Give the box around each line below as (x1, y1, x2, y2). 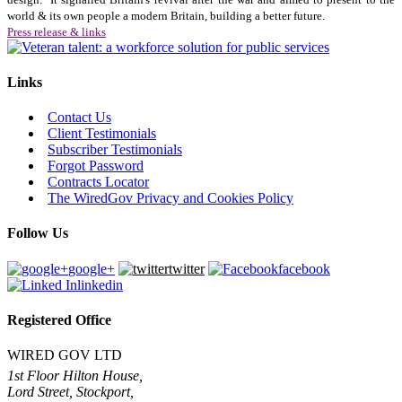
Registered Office (7, 312, 111, 328)
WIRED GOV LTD (7, 347, 122, 363)
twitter (169, 260, 205, 276)
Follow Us (7, 225, 68, 241)
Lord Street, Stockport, (7, 384, 134, 400)
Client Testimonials (48, 126, 156, 142)
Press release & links (7, 24, 106, 39)
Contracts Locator (48, 174, 149, 190)
